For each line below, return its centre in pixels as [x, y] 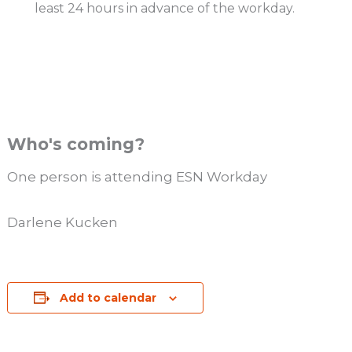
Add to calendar [108, 297]
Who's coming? [76, 145]
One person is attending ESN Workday [137, 177]
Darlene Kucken [63, 222]
